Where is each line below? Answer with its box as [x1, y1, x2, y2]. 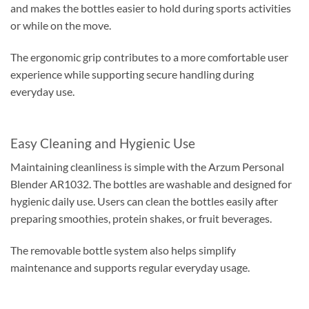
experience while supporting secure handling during [10, 67, 254, 81]
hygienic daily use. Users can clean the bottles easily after [10, 195, 278, 208]
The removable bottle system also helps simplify [10, 243, 236, 257]
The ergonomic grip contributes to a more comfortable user [10, 50, 288, 63]
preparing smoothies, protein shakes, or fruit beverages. [10, 212, 272, 226]
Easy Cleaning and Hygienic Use [10, 134, 195, 151]
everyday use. [10, 84, 74, 98]
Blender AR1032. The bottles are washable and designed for [10, 177, 292, 191]
